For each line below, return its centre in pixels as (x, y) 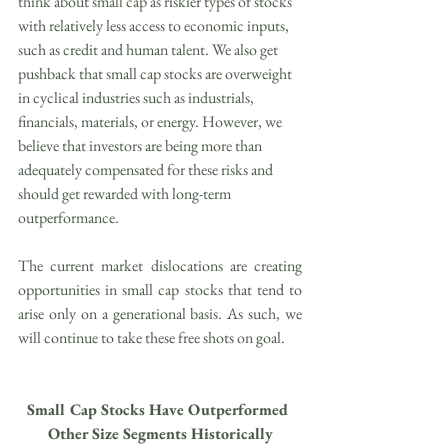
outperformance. (68, 218)
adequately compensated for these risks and (147, 170)
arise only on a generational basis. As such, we (160, 314)
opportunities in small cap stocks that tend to (160, 290)
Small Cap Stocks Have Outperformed (160, 410)
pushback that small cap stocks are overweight (156, 74)
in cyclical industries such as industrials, (137, 98)
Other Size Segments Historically (160, 434)
